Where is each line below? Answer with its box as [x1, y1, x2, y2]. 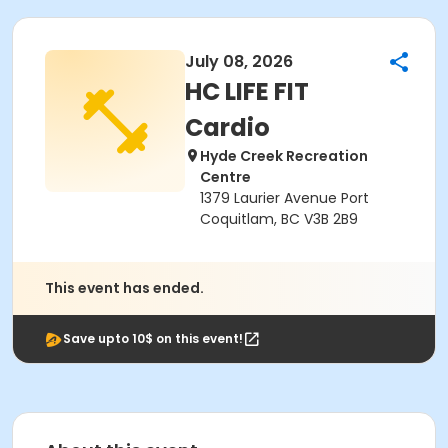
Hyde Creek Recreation [200, 146, 368, 166]
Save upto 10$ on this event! [63, 330, 243, 347]
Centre [200, 167, 251, 187]
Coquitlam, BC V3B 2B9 [200, 209, 358, 229]
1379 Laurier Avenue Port [200, 188, 369, 208]
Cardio [185, 111, 270, 144]
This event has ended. [45, 278, 204, 298]
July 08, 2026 [185, 50, 293, 73]
